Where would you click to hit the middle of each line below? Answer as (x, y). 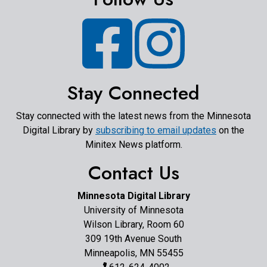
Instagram (205, 21)
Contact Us (133, 173)
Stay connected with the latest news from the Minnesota (133, 116)
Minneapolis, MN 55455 (133, 253)
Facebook (152, 21)
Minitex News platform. (133, 145)
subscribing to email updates (156, 130)
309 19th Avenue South (133, 239)
